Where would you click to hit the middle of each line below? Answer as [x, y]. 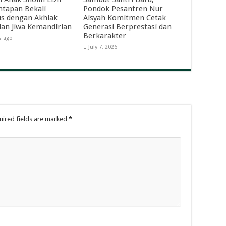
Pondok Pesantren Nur [123, 9]
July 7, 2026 [102, 47]
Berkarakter [104, 36]
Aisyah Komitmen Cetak [124, 18]
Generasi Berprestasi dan [127, 27]
